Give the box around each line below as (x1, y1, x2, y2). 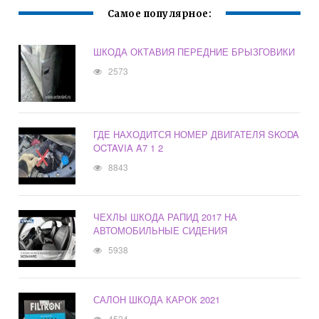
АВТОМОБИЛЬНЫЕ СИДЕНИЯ (93, 224, 228, 238)
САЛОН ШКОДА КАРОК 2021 (93, 293, 221, 307)
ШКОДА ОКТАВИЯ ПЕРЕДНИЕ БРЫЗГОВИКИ (93, 45, 296, 59)
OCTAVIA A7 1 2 (93, 141, 164, 155)
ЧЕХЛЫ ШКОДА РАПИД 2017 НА (93, 210, 238, 224)
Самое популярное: (107, 8, 212, 21)
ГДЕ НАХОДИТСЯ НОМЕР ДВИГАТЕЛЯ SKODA (93, 127, 300, 142)
